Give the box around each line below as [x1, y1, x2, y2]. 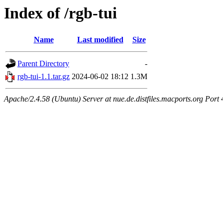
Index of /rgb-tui [4, 4, 117, 22]
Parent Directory [17, 59, 69, 68]
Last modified [77, 35, 123, 44]
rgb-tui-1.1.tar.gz [17, 72, 70, 81]
